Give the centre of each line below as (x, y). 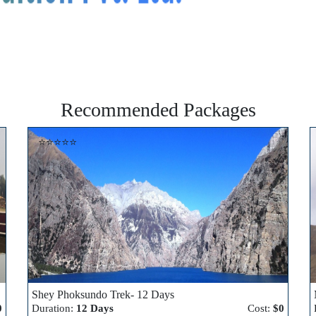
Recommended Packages (158, 110)
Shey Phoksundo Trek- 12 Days (103, 294)
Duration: (54, 308)
